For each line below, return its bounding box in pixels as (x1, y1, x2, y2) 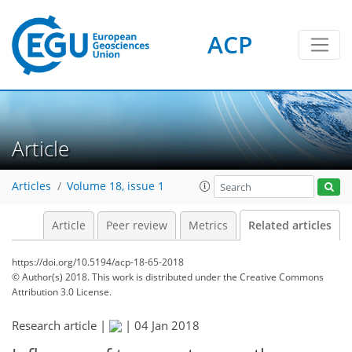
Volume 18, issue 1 (67, 179, 164, 194)
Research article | (12, 317, 109, 333)
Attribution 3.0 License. (12, 285, 112, 299)
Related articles (248, 218, 332, 233)
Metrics (188, 218, 228, 233)
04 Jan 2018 (134, 317, 200, 333)
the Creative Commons (223, 270, 324, 284)
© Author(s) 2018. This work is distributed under (12, 270, 223, 284)
